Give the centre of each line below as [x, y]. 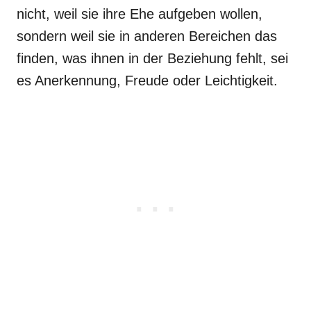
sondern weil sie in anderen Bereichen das [147, 36]
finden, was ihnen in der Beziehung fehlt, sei [152, 58]
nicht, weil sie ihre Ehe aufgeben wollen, [140, 14]
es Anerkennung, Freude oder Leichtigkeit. [147, 80]
